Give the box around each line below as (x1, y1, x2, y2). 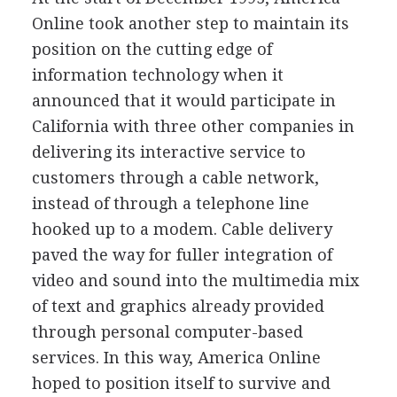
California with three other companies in (31, 116, 354, 136)
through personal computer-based (31, 322, 303, 341)
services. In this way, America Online (31, 347, 321, 367)
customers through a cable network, (31, 167, 319, 187)
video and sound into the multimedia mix (31, 270, 359, 290)
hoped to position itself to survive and (31, 373, 331, 393)
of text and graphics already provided (31, 296, 324, 315)
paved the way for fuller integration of (31, 245, 332, 264)
